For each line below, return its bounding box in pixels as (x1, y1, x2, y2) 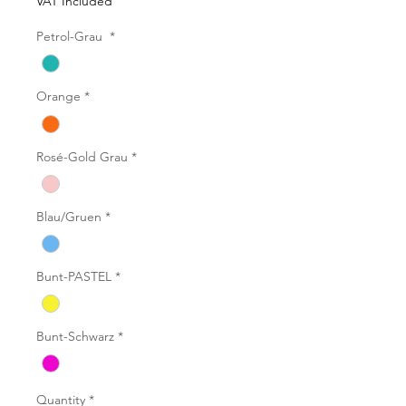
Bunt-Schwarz (36, 327, 114, 344)
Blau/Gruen (36, 208, 101, 225)
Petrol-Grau (36, 28, 106, 45)
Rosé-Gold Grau (36, 148, 128, 165)
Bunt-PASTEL (36, 267, 111, 285)
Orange (36, 88, 81, 105)
